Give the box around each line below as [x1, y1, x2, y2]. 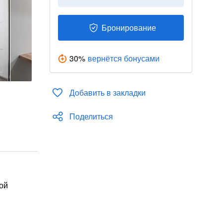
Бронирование [102, 22, 156, 33]
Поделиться [69, 111, 113, 122]
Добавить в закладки [69, 87, 146, 98]
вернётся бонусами [88, 53, 160, 64]
